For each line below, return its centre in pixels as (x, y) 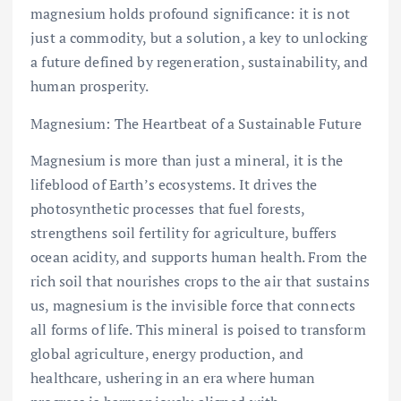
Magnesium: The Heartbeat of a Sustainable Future (196, 123)
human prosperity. (90, 86)
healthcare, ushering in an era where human (173, 377)
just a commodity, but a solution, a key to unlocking (199, 38)
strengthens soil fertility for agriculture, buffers (184, 232)
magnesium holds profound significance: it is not (190, 14)
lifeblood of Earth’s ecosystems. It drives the (174, 184)
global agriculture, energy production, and (167, 353)
